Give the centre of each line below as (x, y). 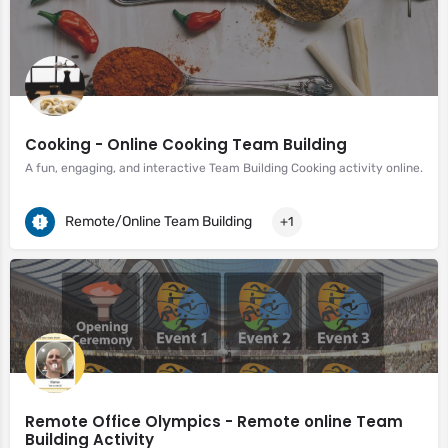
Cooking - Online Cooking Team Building (186, 144)
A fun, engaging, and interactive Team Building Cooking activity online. (224, 168)
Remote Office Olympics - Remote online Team (214, 421)
